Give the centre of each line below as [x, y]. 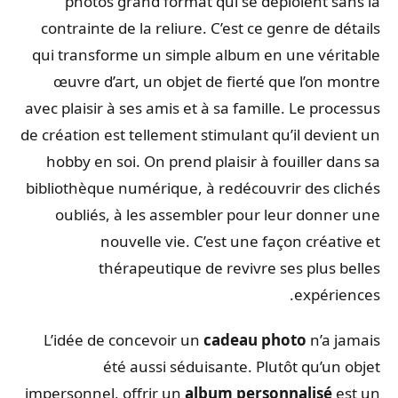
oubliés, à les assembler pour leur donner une [222, 214]
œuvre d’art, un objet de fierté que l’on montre [221, 81]
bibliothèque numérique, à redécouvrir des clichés [207, 187]
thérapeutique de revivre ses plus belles [244, 267]
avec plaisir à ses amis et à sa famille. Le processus [207, 107]
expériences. [342, 294]
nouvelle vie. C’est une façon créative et [245, 241]
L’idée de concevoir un [128, 339]
